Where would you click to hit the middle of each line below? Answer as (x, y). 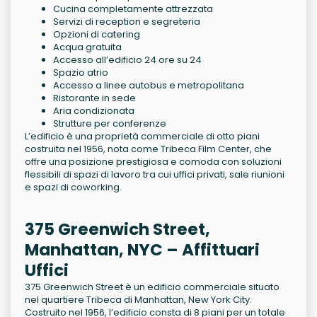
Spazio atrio (81, 73)
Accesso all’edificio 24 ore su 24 (127, 60)
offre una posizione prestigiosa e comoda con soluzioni (153, 162)
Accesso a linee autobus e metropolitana (149, 86)
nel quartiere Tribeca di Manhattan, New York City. (138, 300)
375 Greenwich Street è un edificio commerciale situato (152, 287)
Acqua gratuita (87, 47)
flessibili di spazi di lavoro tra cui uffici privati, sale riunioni (155, 175)
